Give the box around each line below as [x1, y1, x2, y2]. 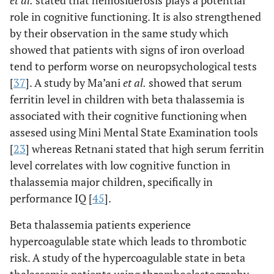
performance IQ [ [10, 191, 92, 206]
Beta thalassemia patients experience [10, 217, 191, 232]
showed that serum [146, 75, 242, 91]
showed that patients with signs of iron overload [10, 42, 245, 57]
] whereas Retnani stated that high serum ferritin [26, 141, 264, 157]
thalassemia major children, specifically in [10, 174, 213, 190]
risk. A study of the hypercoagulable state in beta [10, 250, 245, 265]
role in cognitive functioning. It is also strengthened [10, 9, 261, 24]
